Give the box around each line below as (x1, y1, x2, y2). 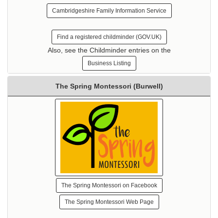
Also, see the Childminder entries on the (47, 46, 171, 54)
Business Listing (87, 59, 131, 67)
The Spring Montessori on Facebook (61, 182, 157, 189)
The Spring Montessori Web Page (64, 198, 154, 205)
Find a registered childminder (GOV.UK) (56, 33, 162, 40)
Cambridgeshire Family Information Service (52, 7, 166, 14)
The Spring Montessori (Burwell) (55, 82, 163, 90)
